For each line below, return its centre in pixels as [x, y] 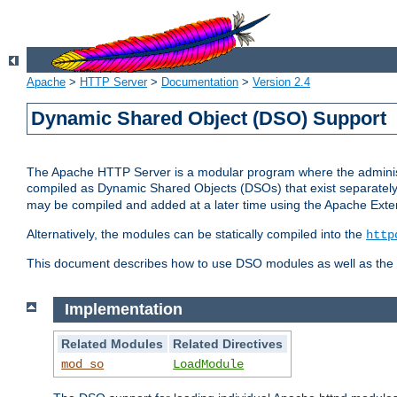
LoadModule [209, 364]
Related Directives [228, 343]
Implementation [123, 310]
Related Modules [113, 343]
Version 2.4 [281, 82]
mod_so [83, 364]
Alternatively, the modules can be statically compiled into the [196, 234]
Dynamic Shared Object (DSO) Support [209, 119]
